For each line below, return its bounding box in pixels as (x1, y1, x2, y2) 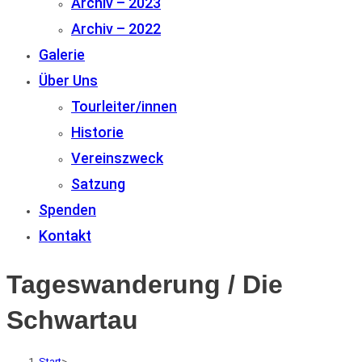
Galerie (39, 46, 85, 64)
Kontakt (39, 227, 91, 245)
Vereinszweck (71, 149, 163, 167)
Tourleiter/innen (71, 98, 177, 116)
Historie (71, 124, 124, 141)
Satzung (71, 175, 125, 193)
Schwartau (6, 305, 138, 335)
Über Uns (39, 72, 98, 90)
